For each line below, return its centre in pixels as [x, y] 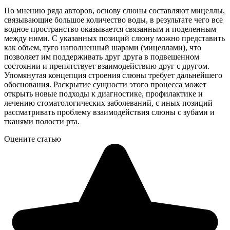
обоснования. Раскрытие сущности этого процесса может [105, 84]
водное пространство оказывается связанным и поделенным [110, 29]
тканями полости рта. [42, 121]
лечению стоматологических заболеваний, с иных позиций [108, 103]
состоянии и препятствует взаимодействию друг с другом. [107, 66]
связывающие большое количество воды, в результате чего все [113, 20]
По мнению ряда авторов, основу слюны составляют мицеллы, [114, 10]
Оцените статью [33, 139]
